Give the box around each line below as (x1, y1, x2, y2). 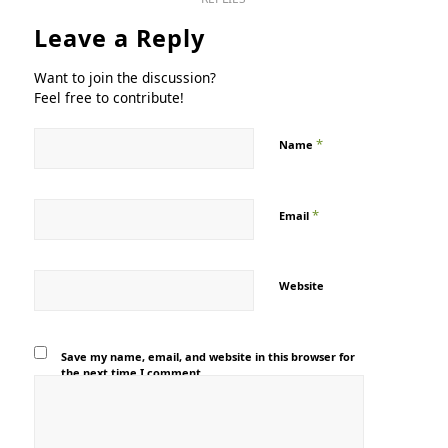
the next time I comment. (61, 365, 205, 380)
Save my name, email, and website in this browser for (61, 349, 356, 364)
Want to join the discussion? (33, 68, 216, 87)
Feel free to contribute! (33, 88, 184, 107)
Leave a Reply (33, 22, 205, 54)
